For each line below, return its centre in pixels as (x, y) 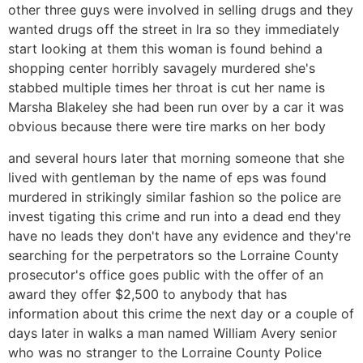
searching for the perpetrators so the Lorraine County (173, 255)
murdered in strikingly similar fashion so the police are (175, 196)
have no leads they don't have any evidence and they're (179, 235)
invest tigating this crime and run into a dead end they (175, 216)
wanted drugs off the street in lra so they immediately (174, 30)
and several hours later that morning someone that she (176, 158)
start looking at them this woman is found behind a (165, 49)
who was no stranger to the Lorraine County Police (165, 352)
